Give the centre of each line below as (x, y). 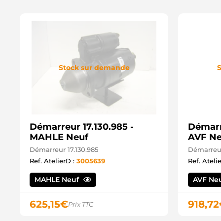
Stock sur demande (94, 67)
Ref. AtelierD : (53, 161)
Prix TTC (81, 204)
